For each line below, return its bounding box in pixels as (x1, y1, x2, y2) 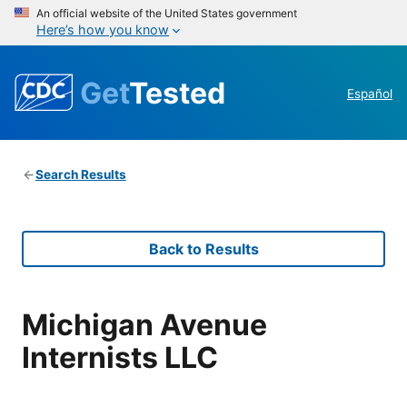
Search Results (35, 167, 126, 183)
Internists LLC (22, 339, 218, 375)
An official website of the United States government (36, 6, 297, 20)
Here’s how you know (36, 22, 169, 37)
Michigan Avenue (22, 306, 267, 342)
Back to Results (148, 240, 259, 259)
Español (347, 86, 392, 102)
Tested (129, 74, 225, 111)
